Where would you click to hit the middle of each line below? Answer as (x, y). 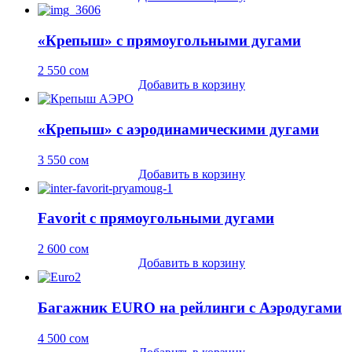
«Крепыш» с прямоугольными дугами (169, 40)
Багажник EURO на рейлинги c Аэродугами (190, 307)
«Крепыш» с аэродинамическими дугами (178, 129)
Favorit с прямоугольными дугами (156, 218)
